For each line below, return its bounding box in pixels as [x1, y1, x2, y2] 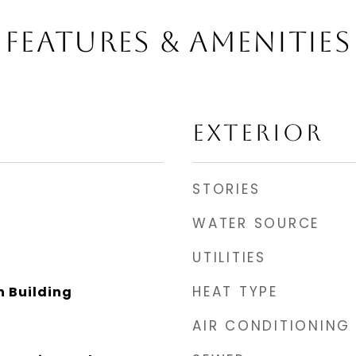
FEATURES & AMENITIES [5, 25, 351, 58]
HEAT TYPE [192, 282, 278, 301]
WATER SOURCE [192, 214, 319, 233]
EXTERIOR [192, 119, 323, 146]
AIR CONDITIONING [192, 316, 350, 335]
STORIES [192, 180, 261, 199]
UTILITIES [192, 248, 266, 267]
